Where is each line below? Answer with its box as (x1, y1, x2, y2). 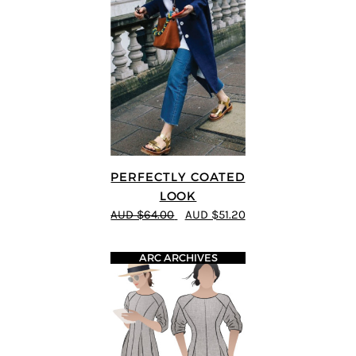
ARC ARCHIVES (138, 251, 218, 264)
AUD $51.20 (184, 208, 246, 222)
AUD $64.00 (110, 208, 175, 222)
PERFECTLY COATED (110, 169, 246, 185)
